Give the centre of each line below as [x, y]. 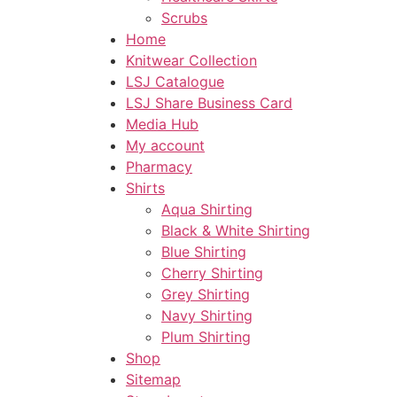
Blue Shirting [204, 252]
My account [165, 146]
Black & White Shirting [236, 231]
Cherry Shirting [212, 273]
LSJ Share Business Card [209, 103]
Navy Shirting [207, 316]
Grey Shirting [206, 295]
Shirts [145, 188]
